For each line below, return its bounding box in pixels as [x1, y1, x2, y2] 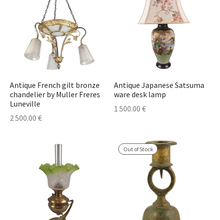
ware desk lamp [113, 89, 166, 100]
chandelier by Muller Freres [10, 89, 100, 100]
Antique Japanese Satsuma [113, 80, 204, 90]
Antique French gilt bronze [10, 80, 100, 90]
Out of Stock [123, 145, 153, 153]
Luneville [10, 99, 40, 109]
